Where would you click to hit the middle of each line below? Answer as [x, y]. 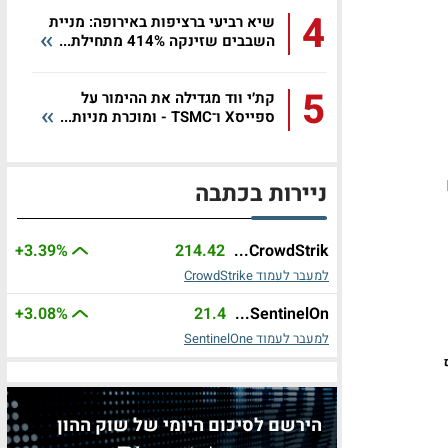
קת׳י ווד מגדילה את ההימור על [178, 98]
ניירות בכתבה [261, 194]
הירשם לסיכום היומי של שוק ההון [189, 425]
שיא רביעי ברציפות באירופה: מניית [162, 22]
